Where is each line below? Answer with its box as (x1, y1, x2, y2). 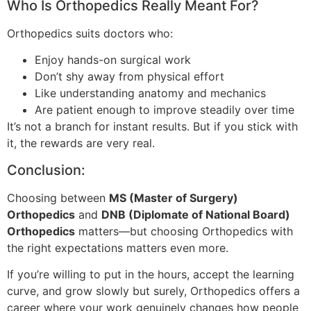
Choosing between (7, 190, 109, 205)
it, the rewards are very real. (7, 136, 155, 151)
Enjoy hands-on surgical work (35, 53, 191, 67)
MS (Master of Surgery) (109, 190, 238, 205)
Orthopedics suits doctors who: (7, 26, 173, 40)
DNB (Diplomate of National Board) (101, 207, 290, 221)
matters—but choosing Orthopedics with (75, 224, 293, 238)
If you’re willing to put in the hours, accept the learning (7, 267, 294, 281)
